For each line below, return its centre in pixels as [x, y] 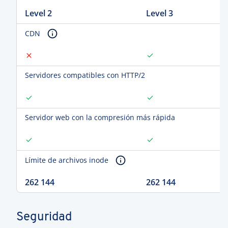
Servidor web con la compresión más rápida [100, 117]
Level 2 [38, 13]
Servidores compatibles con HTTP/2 [85, 75]
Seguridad [44, 217]
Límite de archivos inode [68, 160]
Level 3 [159, 13]
